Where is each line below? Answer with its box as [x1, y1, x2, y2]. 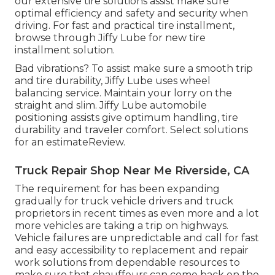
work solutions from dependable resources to [15, 256, 240, 268]
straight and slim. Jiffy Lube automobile [15, 99, 207, 111]
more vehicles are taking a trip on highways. [15, 219, 228, 231]
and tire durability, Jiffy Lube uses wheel [15, 74, 211, 87]
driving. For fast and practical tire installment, [15, 19, 234, 31]
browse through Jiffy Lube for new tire [15, 31, 206, 44]
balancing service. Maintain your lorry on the [15, 87, 232, 99]
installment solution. [15, 44, 115, 56]
